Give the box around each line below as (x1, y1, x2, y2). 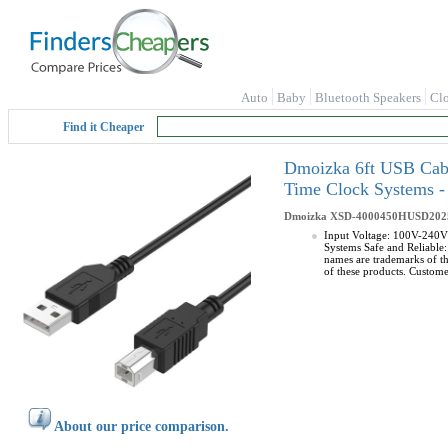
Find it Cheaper (63, 120, 144, 134)
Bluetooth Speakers (315, 90, 421, 105)
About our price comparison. (54, 419, 229, 434)
